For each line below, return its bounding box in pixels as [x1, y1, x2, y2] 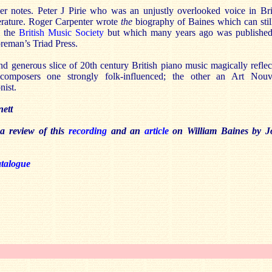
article [144, 126, 169, 136]
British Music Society [19, 27, 104, 38]
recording [68, 126, 107, 136]
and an [106, 126, 144, 136]
